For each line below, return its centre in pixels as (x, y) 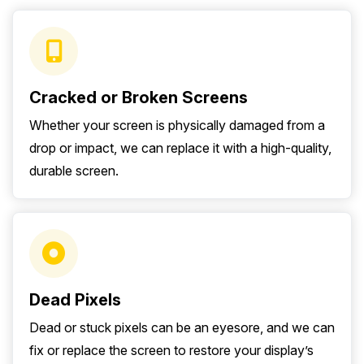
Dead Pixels (75, 300)
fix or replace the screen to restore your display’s (171, 351)
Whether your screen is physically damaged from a (177, 126)
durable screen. (74, 171)
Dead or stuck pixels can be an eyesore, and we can (182, 328)
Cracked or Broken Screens (139, 98)
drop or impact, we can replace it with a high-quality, (180, 148)
